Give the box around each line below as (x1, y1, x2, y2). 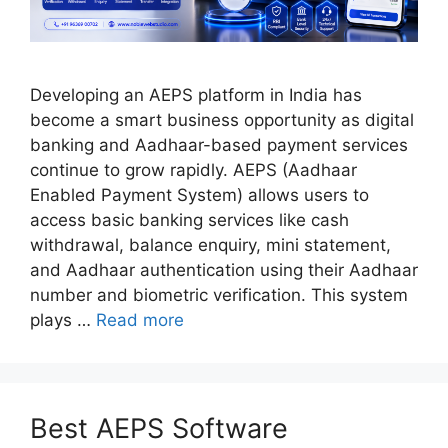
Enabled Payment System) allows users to (30, 184, 369, 205)
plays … (30, 309, 96, 330)
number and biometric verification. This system (30, 284, 408, 305)
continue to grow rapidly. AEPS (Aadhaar (30, 159, 357, 180)
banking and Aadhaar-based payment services (30, 134, 408, 155)
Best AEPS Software (30, 411, 288, 445)
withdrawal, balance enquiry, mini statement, (30, 234, 391, 255)
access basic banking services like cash (30, 209, 349, 230)
